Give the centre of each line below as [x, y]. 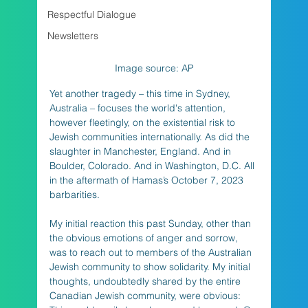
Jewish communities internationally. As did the [151, 136]
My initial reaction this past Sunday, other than [151, 223]
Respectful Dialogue [91, 15]
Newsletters [73, 36]
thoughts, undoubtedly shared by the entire [146, 281]
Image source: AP [154, 68]
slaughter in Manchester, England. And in [141, 151]
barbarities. [76, 194]
